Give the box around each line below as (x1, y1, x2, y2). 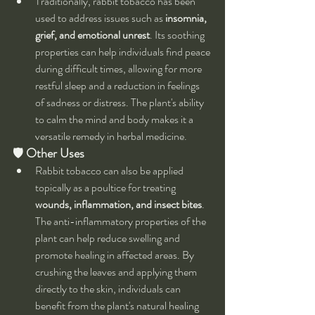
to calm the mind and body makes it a (35, 111, 195, 128)
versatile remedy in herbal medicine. (35, 128, 187, 145)
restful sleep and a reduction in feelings (35, 77, 202, 94)
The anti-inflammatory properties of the (35, 213, 208, 230)
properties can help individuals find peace (35, 44, 212, 60)
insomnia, (165, 10, 209, 27)
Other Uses (26, 144, 84, 163)
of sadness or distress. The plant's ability (35, 94, 206, 111)
